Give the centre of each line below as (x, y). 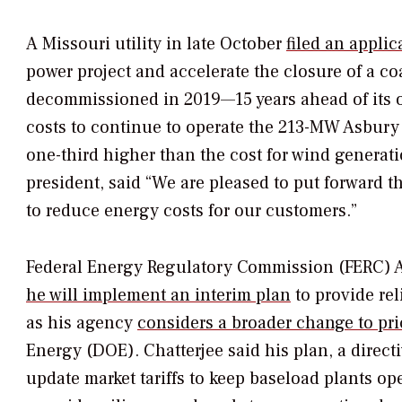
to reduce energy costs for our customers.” (192, 210)
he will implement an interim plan (158, 295)
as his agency (82, 323)
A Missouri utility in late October (156, 44)
